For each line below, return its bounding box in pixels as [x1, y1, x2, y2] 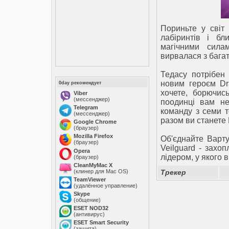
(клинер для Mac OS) [74, 168, 128, 174]
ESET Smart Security [74, 219, 129, 225]
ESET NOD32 [74, 205, 108, 211]
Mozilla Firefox [74, 133, 113, 139]
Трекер [161, 168, 186, 176]
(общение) [74, 197, 101, 203]
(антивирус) [74, 211, 105, 217]
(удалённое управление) [74, 182, 138, 189]
